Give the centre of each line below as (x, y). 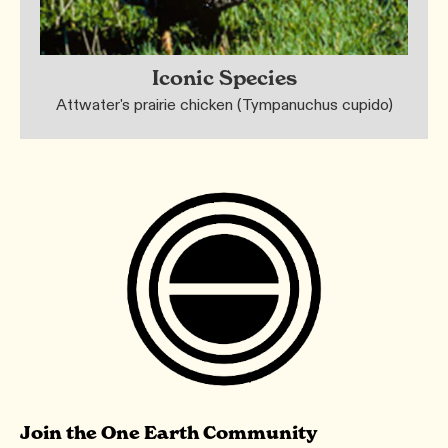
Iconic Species (224, 78)
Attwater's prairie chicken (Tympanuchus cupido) (224, 105)
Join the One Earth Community (169, 433)
